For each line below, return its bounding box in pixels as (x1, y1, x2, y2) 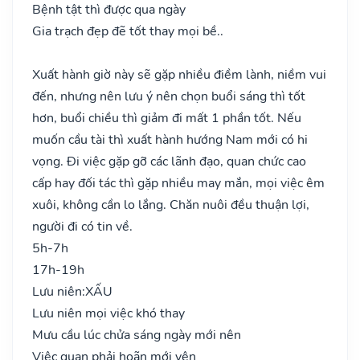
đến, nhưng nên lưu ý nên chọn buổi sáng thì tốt (32, 87, 305, 105)
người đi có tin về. (32, 217, 133, 235)
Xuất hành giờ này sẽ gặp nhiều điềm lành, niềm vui (32, 65, 326, 84)
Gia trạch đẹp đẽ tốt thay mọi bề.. (32, 22, 223, 40)
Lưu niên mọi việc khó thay (32, 304, 185, 322)
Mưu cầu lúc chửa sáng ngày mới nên (32, 325, 241, 344)
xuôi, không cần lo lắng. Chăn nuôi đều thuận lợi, (32, 195, 309, 214)
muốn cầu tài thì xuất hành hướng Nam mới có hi (32, 130, 308, 149)
